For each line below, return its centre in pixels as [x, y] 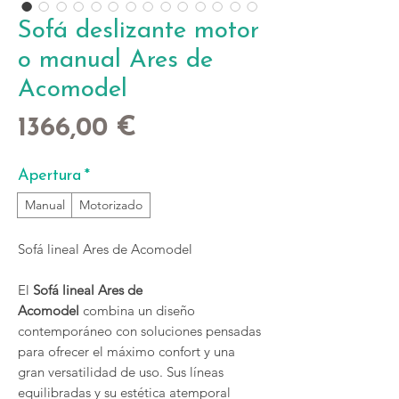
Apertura [49, 176]
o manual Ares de [115, 61]
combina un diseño [137, 310]
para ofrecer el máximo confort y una [126, 351]
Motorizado [111, 205]
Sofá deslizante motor [138, 31]
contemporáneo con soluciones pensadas [139, 331]
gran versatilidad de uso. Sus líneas [121, 372]
